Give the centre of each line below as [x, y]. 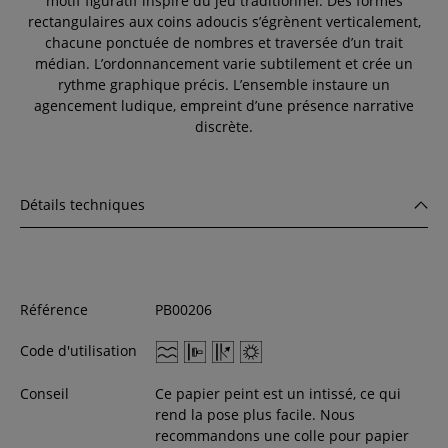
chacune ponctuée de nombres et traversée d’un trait [224, 42]
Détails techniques [82, 204]
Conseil [44, 394]
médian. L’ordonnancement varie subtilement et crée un [224, 63]
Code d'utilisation [78, 350]
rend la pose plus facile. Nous [254, 415]
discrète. [224, 126]
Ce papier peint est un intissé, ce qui [277, 394]
